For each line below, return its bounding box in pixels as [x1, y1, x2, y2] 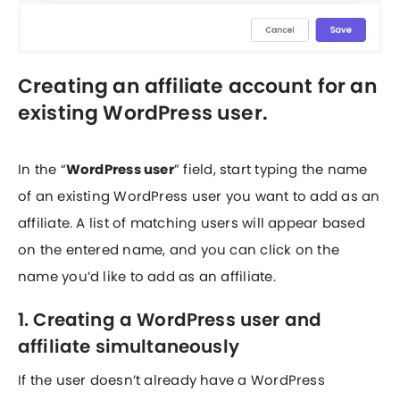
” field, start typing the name [173, 160, 368, 179]
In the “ [18, 160, 66, 179]
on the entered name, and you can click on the [18, 240, 340, 260]
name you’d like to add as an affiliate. [18, 267, 276, 287]
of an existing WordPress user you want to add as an [18, 187, 380, 206]
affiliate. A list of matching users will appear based [18, 213, 365, 233]
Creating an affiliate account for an [18, 72, 378, 101]
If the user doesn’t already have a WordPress [18, 371, 325, 390]
